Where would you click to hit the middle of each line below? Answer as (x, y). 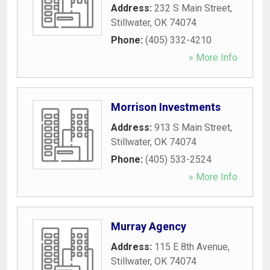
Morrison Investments (166, 107)
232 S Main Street (192, 8)
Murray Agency (149, 226)
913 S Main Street (192, 127)
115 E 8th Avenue (191, 246)
